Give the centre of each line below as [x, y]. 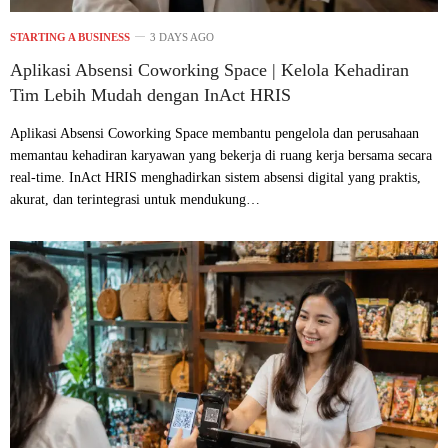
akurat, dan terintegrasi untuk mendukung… [135, 199]
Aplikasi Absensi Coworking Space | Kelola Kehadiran [209, 69]
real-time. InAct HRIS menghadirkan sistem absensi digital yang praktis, [215, 177]
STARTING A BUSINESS [70, 36]
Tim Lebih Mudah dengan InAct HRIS [150, 94]
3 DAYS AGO [182, 36]
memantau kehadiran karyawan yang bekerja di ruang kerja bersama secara [221, 155]
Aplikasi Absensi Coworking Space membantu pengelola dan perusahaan [214, 133]
